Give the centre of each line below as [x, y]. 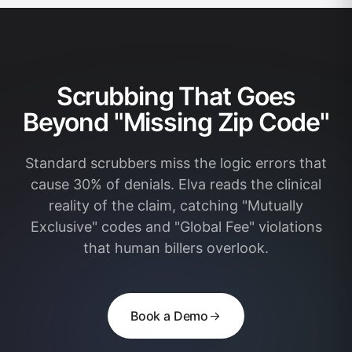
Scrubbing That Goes [176, 96]
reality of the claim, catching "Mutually [176, 205]
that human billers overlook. [176, 248]
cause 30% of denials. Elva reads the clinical [176, 184]
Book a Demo [169, 316]
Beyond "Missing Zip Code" [176, 122]
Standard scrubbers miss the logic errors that [176, 163]
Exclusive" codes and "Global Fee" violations [176, 227]
